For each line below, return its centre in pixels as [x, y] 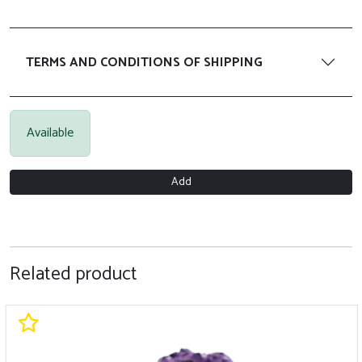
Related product [74, 274]
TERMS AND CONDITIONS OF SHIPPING [144, 62]
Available [50, 133]
